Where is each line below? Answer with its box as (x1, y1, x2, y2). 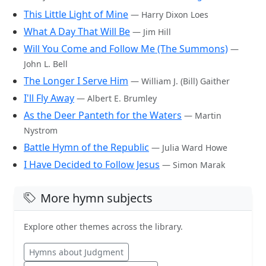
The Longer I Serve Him (24, 74, 128, 87)
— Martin (184, 109, 221, 121)
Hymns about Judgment (29, 246, 123, 258)
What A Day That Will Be (24, 24, 130, 38)
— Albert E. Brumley (77, 92, 157, 104)
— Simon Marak (162, 159, 225, 170)
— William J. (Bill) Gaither (131, 75, 230, 87)
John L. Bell (24, 58, 68, 69)
